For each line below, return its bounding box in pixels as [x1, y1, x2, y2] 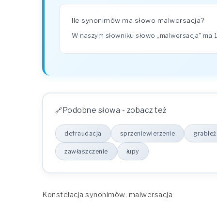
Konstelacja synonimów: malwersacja [42, 190, 172, 199]
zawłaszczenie [64, 148, 108, 155]
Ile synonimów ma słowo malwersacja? [72, 16, 204, 24]
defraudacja [64, 130, 102, 137]
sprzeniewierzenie [120, 130, 175, 137]
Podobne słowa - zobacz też [62, 106, 167, 115]
